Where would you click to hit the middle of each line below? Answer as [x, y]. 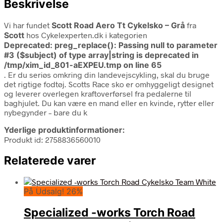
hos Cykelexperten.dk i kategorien [86, 35]
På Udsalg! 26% [53, 192]
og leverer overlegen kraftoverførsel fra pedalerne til [98, 93]
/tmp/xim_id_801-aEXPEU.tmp [63, 65]
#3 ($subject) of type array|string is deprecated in [101, 55]
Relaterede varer [50, 160]
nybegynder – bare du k [46, 112]
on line [136, 65]
